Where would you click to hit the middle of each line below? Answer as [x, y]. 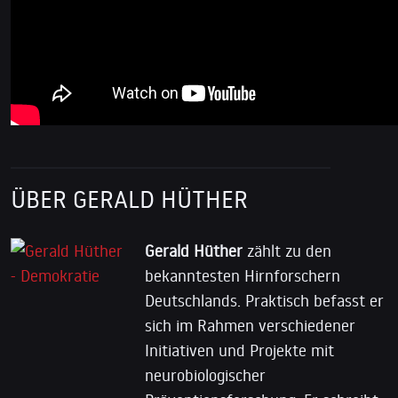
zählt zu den [287, 250]
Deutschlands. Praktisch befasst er [264, 300]
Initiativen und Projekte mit [239, 350]
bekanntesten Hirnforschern [243, 275]
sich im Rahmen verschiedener [250, 325]
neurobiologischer [205, 374]
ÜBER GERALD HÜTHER [129, 198]
